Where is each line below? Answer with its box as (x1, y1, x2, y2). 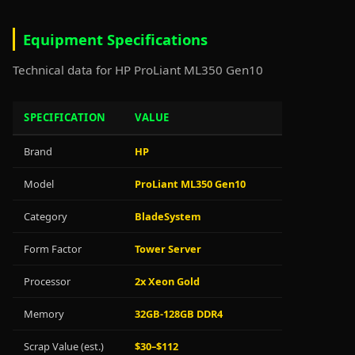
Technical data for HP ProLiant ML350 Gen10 (13, 62, 263, 78)
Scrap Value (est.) (24, 339, 104, 353)
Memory (24, 307, 64, 321)
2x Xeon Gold (135, 274, 200, 288)
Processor (24, 274, 71, 288)
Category (24, 209, 67, 223)
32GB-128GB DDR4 (135, 307, 223, 321)
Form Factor (24, 242, 82, 256)
